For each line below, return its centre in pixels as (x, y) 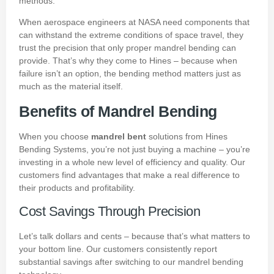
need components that (205, 22)
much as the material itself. (71, 87)
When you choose (55, 136)
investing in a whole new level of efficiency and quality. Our (132, 162)
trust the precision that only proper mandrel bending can (128, 48)
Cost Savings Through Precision (109, 211)
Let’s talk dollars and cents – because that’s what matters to (135, 236)
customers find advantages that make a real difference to (129, 175)
